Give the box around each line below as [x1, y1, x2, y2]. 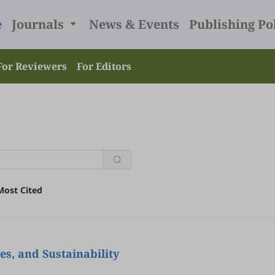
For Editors [77, 60, 131, 73]
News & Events [88, 16, 179, 33]
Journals [11, 16, 67, 33]
